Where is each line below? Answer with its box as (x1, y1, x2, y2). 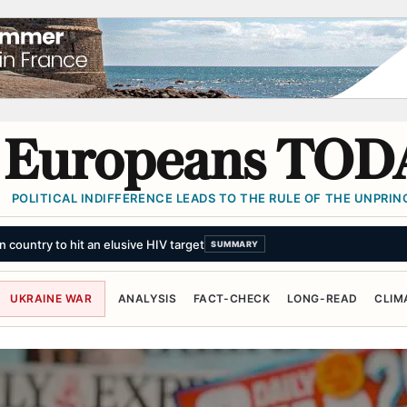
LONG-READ (286, 292, 358, 305)
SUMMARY (210, 239, 259, 249)
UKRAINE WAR (10, 292, 93, 305)
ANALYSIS (117, 292, 177, 305)
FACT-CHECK (193, 292, 271, 305)
